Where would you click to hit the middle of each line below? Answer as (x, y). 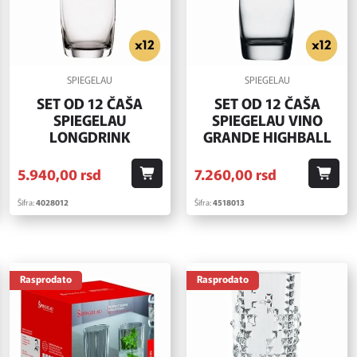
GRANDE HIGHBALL (267, 137)
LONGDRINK (90, 137)
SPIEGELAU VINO (267, 120)
